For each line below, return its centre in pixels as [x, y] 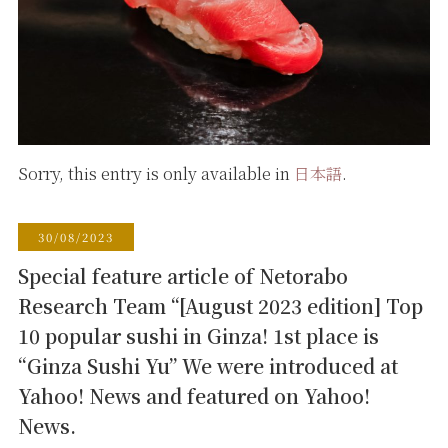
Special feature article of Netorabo [182, 276]
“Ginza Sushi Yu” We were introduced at [207, 366]
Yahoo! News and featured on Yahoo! [193, 396]
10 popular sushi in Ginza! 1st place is [198, 336]
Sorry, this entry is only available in [155, 174]
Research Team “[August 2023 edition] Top [220, 306]
